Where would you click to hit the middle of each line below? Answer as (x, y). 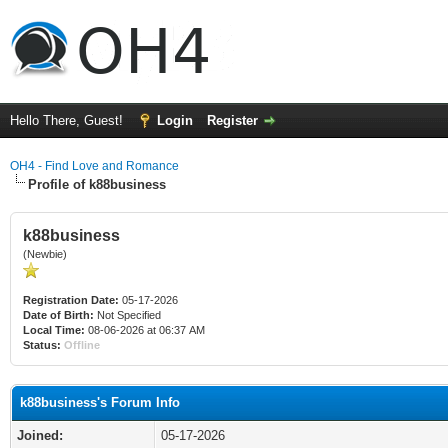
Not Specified (129, 315)
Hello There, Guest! (68, 120)
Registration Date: (71, 300)
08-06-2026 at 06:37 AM (145, 330)
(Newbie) (45, 254)
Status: (42, 345)
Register (232, 120)
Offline (82, 345)
